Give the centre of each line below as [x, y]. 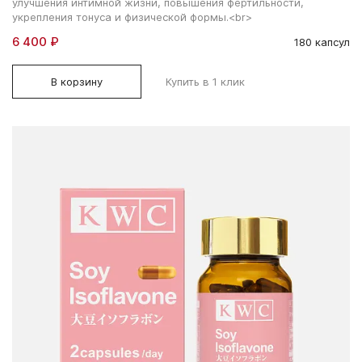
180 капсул [322, 42]
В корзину [77, 81]
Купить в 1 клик [205, 81]
